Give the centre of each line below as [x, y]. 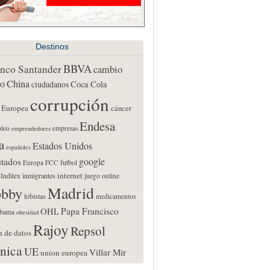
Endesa [97, 126]
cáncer [121, 108]
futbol [68, 162]
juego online [102, 176]
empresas [65, 128]
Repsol [88, 231]
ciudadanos [50, 84]
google [92, 162]
